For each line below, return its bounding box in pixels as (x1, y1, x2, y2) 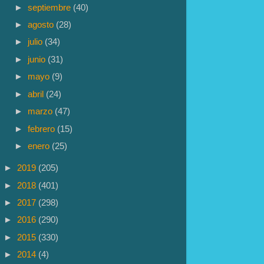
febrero (28, 123, 58, 134)
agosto (28, 19, 57, 30)
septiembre (28, 2, 74, 12)
